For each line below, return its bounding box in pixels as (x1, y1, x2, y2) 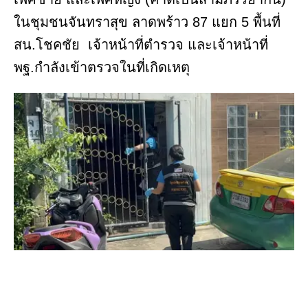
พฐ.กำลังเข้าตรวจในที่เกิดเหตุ (14, 59, 190, 75)
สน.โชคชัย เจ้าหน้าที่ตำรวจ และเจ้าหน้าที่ (14, 36, 268, 52)
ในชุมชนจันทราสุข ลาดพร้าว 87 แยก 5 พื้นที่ (14, 14, 280, 30)
